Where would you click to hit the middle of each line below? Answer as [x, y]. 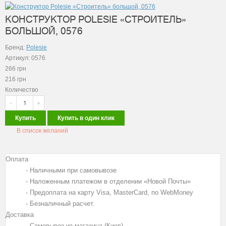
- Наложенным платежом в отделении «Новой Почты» [108, 181]
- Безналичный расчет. [60, 204]
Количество [22, 90]
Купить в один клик [86, 118]
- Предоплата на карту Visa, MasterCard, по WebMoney [109, 192]
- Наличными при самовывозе [71, 170]
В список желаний [42, 131]
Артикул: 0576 [25, 58]
